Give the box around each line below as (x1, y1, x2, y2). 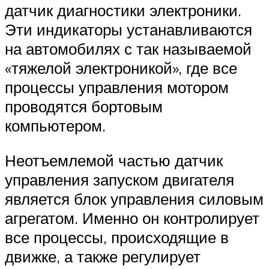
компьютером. (5, 116, 106, 135)
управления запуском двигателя (5, 169, 234, 189)
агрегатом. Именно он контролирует (5, 208, 259, 228)
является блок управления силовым (5, 189, 264, 208)
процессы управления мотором (5, 77, 229, 97)
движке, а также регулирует (5, 246, 201, 266)
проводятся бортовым (5, 97, 163, 116)
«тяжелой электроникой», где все (5, 58, 237, 77)
